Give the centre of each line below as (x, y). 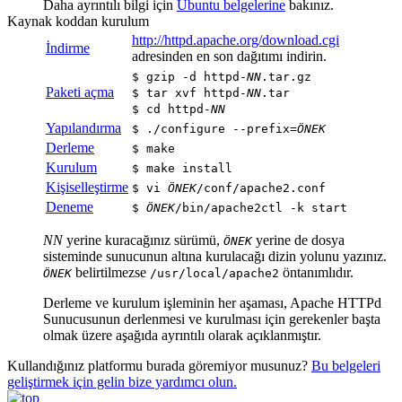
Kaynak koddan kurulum (78, 21)
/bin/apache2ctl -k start (261, 207)
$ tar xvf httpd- (189, 92)
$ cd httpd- (171, 109)
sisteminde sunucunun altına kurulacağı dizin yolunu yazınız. (215, 256)
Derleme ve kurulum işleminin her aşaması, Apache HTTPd (212, 302)
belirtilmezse (111, 272)
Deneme (70, 206)
